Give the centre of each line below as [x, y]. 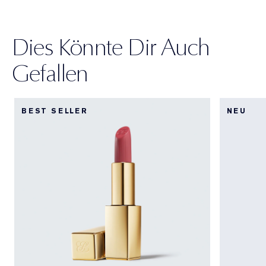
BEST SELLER [55, 111]
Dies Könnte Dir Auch [111, 47]
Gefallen [50, 73]
